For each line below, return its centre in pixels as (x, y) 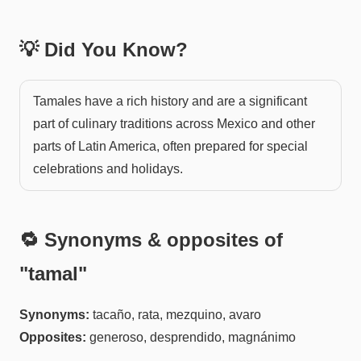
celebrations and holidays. (108, 168)
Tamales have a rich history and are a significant (170, 101)
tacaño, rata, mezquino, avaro (177, 314)
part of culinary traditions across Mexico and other (174, 123)
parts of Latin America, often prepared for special (170, 146)
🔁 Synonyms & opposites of (151, 239)
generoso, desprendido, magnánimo (193, 337)
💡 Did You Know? (104, 49)
